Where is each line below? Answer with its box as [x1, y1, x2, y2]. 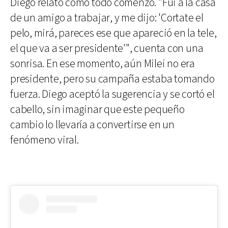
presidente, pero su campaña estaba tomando [10, 71, 215, 87]
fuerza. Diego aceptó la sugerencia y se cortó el [10, 87, 215, 102]
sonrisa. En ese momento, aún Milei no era [10, 56, 195, 71]
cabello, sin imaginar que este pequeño [10, 102, 185, 117]
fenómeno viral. [10, 132, 79, 148]
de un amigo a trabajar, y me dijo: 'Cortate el [10, 10, 204, 25]
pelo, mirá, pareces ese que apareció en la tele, [10, 25, 217, 41]
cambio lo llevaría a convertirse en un [10, 117, 175, 132]
